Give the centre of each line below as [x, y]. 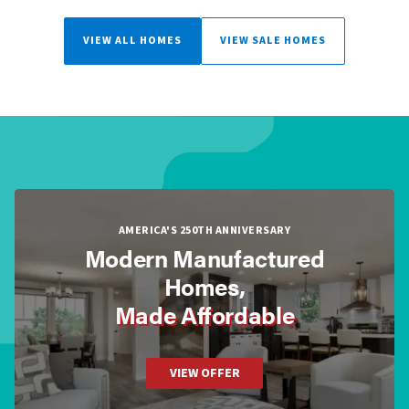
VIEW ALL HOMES [132, 41]
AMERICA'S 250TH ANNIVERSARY [204, 231]
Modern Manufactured [204, 258]
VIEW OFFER [204, 373]
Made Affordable [204, 315]
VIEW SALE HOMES [273, 41]
